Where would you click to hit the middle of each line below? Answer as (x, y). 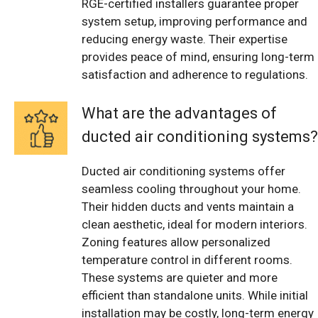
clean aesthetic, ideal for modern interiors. (194, 225)
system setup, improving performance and (194, 21)
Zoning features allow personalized (176, 242)
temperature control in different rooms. (187, 260)
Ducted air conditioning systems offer (183, 171)
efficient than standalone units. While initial (195, 296)
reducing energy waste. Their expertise (185, 39)
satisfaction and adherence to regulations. (195, 74)
